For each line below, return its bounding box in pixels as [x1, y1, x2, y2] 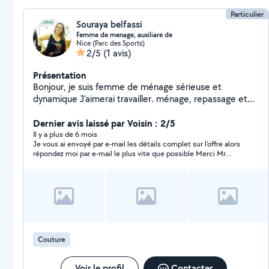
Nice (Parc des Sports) [76, 38, 145, 47]
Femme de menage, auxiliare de [76, 30, 172, 40]
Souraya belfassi [76, 18, 142, 31]
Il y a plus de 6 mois [33, 129, 97, 139]
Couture [38, 234, 65, 244]
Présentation [33, 68, 86, 82]
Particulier [231, 9, 264, 19]
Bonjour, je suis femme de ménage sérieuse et [33, 80, 222, 93]
